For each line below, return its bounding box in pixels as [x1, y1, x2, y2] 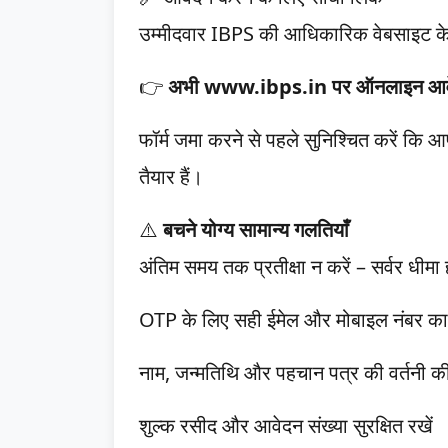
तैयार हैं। [139, 163, 203, 190]
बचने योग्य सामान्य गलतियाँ [158, 216, 349, 243]
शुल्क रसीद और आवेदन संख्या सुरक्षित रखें [139, 412, 433, 439]
